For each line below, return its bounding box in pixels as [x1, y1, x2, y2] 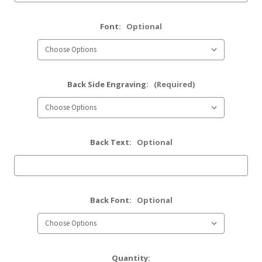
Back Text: [89, 137, 133, 148]
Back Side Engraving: [67, 79, 150, 90]
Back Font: [89, 195, 133, 206]
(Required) [154, 79, 195, 90]
